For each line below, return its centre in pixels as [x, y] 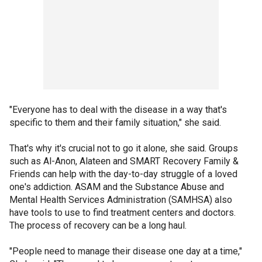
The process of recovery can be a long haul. [98, 225]
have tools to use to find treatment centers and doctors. [123, 212]
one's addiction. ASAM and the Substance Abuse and [117, 187]
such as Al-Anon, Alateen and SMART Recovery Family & [124, 161]
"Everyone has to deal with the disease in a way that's [118, 109]
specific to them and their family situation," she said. [115, 122]
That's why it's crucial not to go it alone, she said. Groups [124, 148]
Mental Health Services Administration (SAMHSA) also [121, 199]
